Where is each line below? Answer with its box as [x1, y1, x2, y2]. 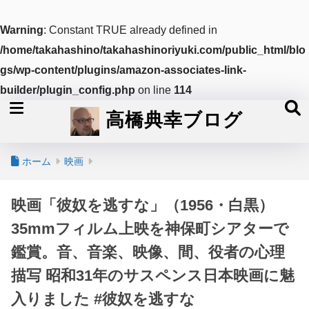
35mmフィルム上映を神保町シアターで [11, 220, 289, 237]
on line [135, 84, 174, 96]
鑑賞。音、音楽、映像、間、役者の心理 [11, 243, 285, 261]
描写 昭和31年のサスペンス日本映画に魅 [11, 267, 295, 284]
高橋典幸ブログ [99, 107, 243, 131]
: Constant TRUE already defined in [43, 24, 217, 36]
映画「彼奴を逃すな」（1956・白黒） [11, 197, 274, 214]
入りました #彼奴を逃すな [11, 290, 195, 308]
